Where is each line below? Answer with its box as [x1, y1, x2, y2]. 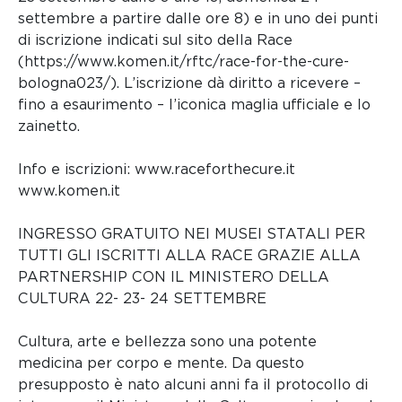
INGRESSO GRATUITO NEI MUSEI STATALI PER [18, 225, 365, 243]
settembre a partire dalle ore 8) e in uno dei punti [18, 10, 378, 28]
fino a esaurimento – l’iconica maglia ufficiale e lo [18, 96, 371, 114]
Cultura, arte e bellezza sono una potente [18, 333, 317, 351]
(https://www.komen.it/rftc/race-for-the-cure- [18, 53, 349, 71]
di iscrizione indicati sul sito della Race [18, 31, 293, 49]
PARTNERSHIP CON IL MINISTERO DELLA [18, 268, 329, 286]
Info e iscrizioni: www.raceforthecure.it [18, 161, 295, 179]
